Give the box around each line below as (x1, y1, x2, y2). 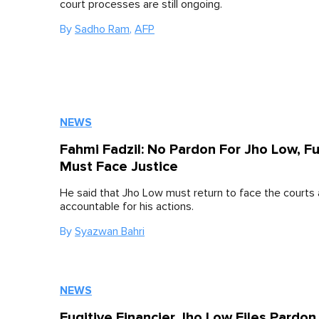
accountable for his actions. (60, 201, 194, 212)
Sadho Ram (75, 23, 130, 35)
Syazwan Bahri (75, 226, 145, 237)
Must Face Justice (60, 158, 178, 175)
